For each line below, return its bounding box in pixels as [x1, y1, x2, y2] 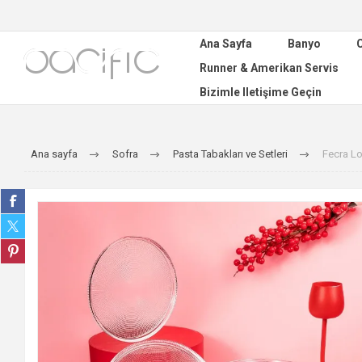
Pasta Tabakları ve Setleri [172, 148, 288, 160]
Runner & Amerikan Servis [200, 61, 339, 74]
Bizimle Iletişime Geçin [200, 86, 322, 99]
